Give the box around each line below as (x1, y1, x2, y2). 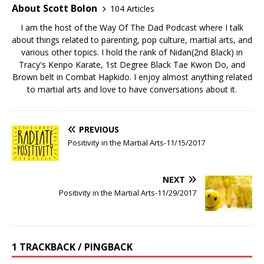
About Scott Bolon (12, 2, 97, 15)
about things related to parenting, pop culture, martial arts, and (12, 34, 252, 46)
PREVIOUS (79, 124, 119, 136)
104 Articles (110, 2, 154, 14)
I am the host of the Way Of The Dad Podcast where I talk (21, 22, 243, 34)
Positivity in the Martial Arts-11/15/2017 (68, 137, 205, 148)
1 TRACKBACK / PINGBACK (12, 240, 133, 254)
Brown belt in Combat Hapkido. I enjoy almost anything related (12, 71, 252, 83)
